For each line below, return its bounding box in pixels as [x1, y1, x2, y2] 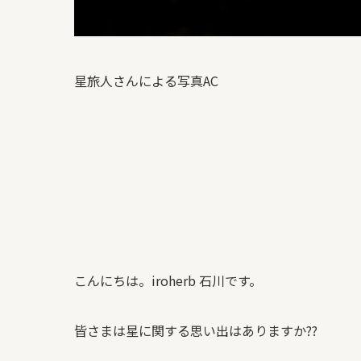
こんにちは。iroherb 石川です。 [74, 271, 262, 290]
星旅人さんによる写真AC [74, 71, 218, 90]
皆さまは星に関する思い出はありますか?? [74, 321, 317, 340]
